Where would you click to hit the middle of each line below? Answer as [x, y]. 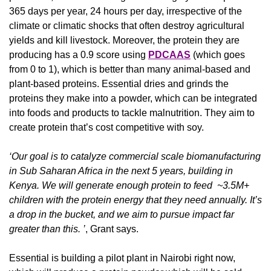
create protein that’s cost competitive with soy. [106, 128]
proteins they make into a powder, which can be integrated [133, 99]
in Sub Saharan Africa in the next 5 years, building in [121, 171]
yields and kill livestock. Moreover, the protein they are [124, 41]
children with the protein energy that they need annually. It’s [135, 200]
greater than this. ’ [47, 229]
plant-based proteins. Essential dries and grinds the [119, 84]
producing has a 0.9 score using [79, 55]
